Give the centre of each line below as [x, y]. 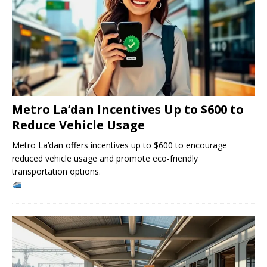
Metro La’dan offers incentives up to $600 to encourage [119, 145]
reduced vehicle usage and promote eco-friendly [105, 159]
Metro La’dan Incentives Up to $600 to [128, 110]
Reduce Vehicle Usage [78, 125]
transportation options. [56, 172]
